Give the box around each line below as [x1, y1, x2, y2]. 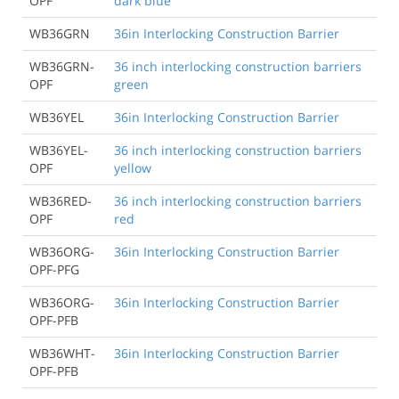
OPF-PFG [29, 260, 79, 278]
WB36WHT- [29, 344, 95, 362]
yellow [114, 159, 151, 176]
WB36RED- [29, 191, 92, 209]
